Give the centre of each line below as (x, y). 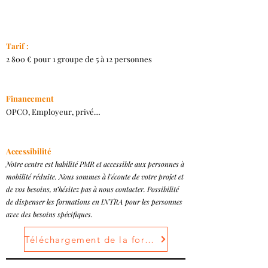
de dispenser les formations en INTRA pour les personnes (94, 202)
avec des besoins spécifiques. (49, 214)
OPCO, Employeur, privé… (53, 112)
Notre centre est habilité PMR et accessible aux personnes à (95, 164)
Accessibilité (29, 151)
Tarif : (17, 46)
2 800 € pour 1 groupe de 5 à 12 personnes (79, 59)
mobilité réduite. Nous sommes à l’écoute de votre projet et (95, 176)
